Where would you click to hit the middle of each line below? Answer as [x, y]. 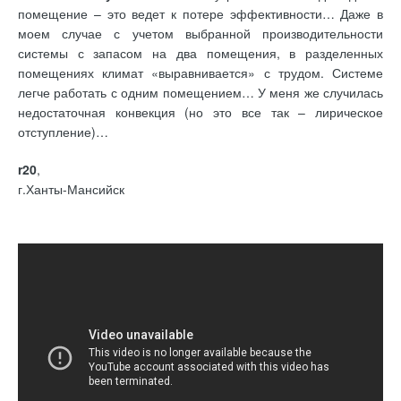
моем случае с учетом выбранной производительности [200, 33]
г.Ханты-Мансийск [71, 188]
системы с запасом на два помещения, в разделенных [200, 52]
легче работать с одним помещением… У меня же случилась [200, 92]
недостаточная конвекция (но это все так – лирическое [200, 111]
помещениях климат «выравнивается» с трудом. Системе [200, 72]
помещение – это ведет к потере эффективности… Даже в [200, 13]
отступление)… [63, 131]
